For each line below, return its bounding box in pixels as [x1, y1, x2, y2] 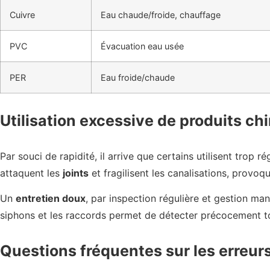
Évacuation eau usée [101, 41, 184, 52]
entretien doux [16, 192, 86, 205]
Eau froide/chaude [101, 72, 175, 83]
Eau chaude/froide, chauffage [101, 10, 221, 20]
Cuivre [10, 10, 35, 20]
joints [63, 167, 89, 180]
